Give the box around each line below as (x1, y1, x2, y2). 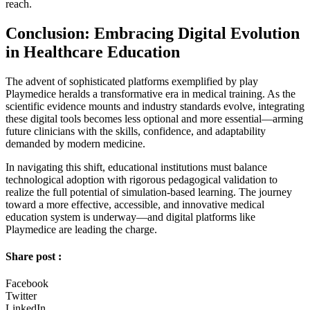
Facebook (6, 277, 48, 290)
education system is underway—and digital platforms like (6, 210, 255, 223)
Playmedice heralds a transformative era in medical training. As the (6, 87, 295, 100)
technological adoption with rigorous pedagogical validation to (6, 173, 277, 185)
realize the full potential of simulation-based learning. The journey (6, 185, 292, 198)
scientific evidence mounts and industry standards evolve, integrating (6, 100, 304, 112)
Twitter (6, 290, 37, 302)
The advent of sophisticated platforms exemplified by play (6, 75, 258, 87)
